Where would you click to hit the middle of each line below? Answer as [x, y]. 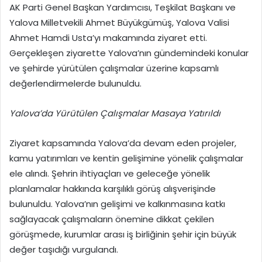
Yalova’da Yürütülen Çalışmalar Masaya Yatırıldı [115, 113]
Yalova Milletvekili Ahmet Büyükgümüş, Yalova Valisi [119, 23]
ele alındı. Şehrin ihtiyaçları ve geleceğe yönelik [110, 174]
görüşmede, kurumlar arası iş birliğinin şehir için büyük [123, 235]
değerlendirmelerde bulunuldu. [75, 84]
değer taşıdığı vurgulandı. [64, 250]
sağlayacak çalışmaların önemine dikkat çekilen [112, 219]
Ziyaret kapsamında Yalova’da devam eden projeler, [123, 143]
